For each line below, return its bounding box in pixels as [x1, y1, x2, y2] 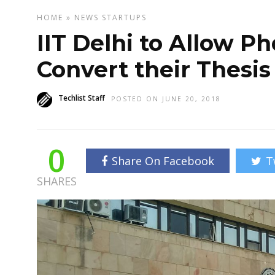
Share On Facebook [112, 153, 214, 168]
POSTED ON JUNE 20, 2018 [111, 95, 221, 103]
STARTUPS [102, 12, 147, 23]
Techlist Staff [58, 93, 105, 103]
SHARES [37, 174, 77, 188]
